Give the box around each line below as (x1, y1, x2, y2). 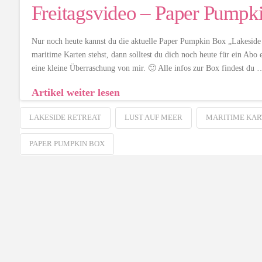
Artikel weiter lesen (31, 86, 120, 98)
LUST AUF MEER (124, 113, 182, 122)
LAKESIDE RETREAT (29, 113, 101, 122)
